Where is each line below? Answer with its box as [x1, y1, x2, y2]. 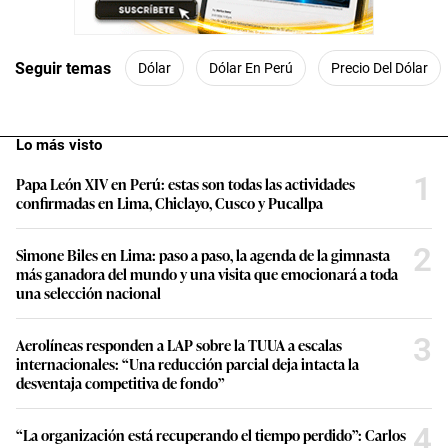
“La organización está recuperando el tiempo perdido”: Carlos [16, 424, 406, 445]
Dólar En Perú [209, 59, 293, 76]
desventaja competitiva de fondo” [16, 372, 225, 393]
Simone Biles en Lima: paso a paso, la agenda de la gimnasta [16, 244, 390, 265]
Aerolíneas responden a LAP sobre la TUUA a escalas [16, 334, 342, 355]
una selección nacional [16, 282, 161, 303]
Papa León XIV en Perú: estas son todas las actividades [16, 173, 355, 194]
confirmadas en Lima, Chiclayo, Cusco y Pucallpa [16, 192, 323, 213]
